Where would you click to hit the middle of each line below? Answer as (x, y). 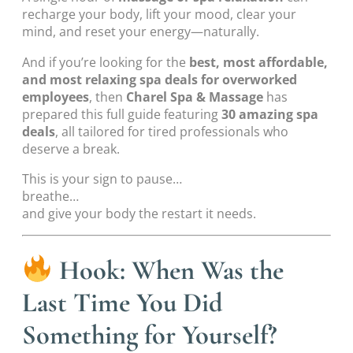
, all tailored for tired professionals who (172, 131)
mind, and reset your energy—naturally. (141, 32)
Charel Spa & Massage (195, 97)
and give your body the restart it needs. (139, 214)
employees (56, 97)
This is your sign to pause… (102, 179)
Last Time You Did (123, 303)
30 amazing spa (270, 114)
